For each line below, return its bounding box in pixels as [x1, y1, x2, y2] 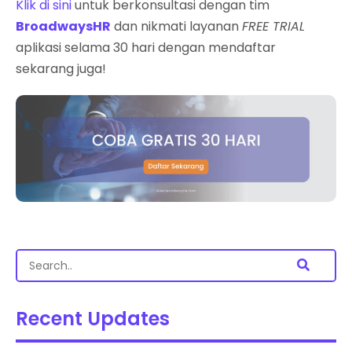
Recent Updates [16, 306, 170, 332]
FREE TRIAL [242, 16, 305, 35]
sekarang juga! [16, 59, 106, 78]
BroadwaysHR [16, 16, 111, 35]
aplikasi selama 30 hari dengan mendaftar [16, 38, 276, 57]
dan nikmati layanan [111, 16, 242, 35]
